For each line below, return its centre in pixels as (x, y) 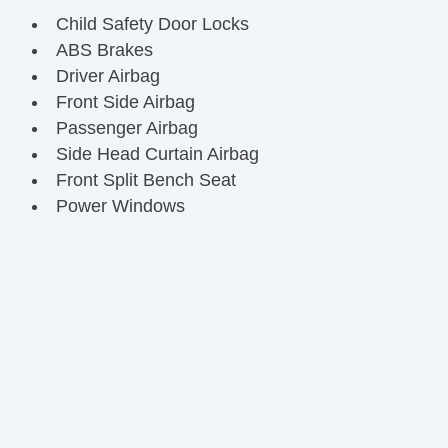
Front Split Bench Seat (145, 179)
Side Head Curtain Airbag (157, 153)
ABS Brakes (104, 49)
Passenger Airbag (126, 127)
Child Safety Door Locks (152, 23)
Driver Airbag (107, 75)
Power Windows (120, 205)
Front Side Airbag (125, 101)
